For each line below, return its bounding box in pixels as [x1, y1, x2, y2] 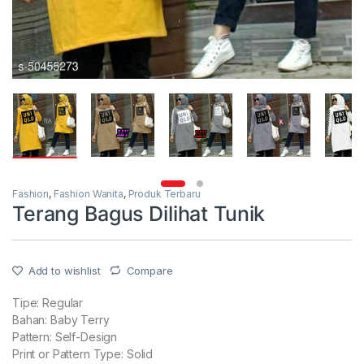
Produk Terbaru [128, 187, 201, 200]
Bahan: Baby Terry [12, 313, 110, 327]
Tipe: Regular [12, 296, 84, 310]
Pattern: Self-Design [12, 330, 118, 344]
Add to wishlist [28, 263, 101, 277]
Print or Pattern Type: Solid [12, 347, 154, 361]
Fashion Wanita [53, 187, 123, 200]
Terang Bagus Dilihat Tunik [12, 201, 266, 226]
